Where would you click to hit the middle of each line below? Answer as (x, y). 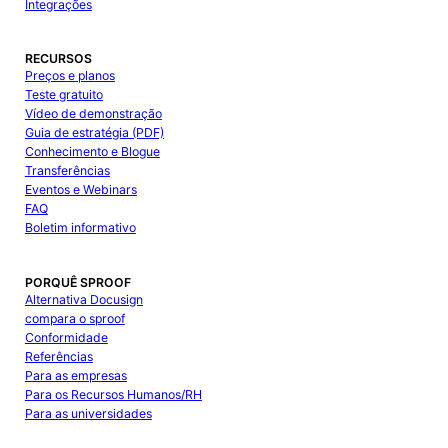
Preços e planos (69, 76)
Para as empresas (75, 375)
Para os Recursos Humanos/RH (113, 394)
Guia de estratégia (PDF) (94, 133)
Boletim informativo (80, 228)
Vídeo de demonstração (93, 114)
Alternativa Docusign (83, 299)
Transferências (67, 171)
